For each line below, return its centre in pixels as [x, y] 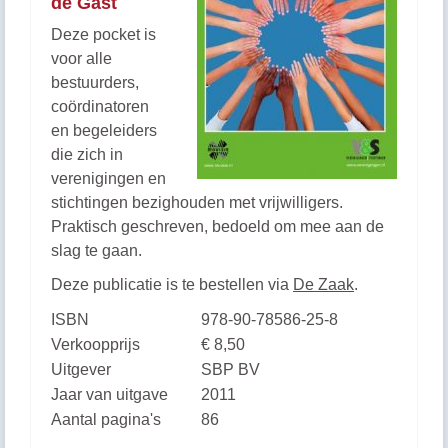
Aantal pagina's [106, 419]
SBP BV [230, 369]
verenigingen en [108, 178]
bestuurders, [95, 82]
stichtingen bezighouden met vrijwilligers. [197, 202]
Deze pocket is [103, 34]
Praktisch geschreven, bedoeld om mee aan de [217, 226]
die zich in [87, 154]
